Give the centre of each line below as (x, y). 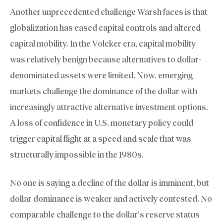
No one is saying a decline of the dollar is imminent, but (110, 183)
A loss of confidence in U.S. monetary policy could (102, 123)
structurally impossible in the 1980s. (77, 154)
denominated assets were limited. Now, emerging (101, 75)
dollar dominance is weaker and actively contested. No (111, 199)
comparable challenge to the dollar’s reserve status (105, 215)
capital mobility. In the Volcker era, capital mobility (103, 43)
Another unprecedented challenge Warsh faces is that (109, 12)
